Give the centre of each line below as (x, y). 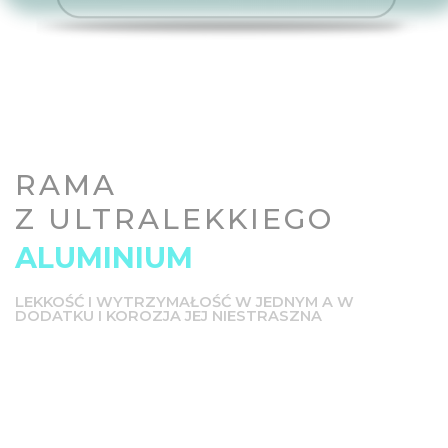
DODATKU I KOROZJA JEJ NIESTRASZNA (168, 316)
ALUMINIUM (104, 258)
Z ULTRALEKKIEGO (174, 219)
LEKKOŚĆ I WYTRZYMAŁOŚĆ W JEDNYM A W (184, 302)
